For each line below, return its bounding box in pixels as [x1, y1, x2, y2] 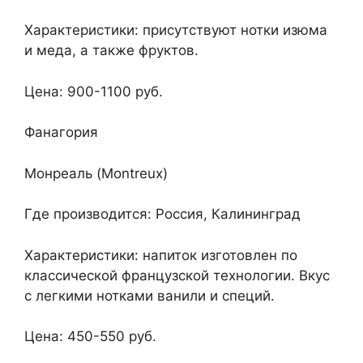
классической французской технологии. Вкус [24, 267, 330, 284]
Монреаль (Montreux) [24, 164, 168, 181]
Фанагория [24, 124, 98, 141]
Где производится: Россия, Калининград [24, 206, 301, 223]
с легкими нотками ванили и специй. [24, 287, 275, 304]
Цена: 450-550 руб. [24, 328, 156, 345]
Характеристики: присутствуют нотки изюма [24, 22, 327, 39]
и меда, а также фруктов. [24, 42, 199, 59]
